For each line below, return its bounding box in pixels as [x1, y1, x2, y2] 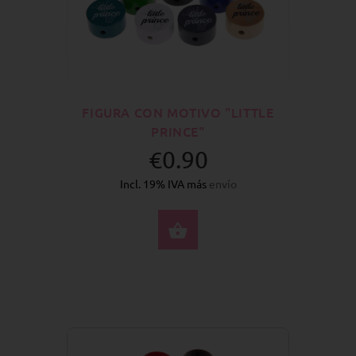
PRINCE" [151, 122, 205, 141]
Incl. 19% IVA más [119, 176, 209, 191]
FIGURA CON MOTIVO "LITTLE [82, 103, 274, 122]
